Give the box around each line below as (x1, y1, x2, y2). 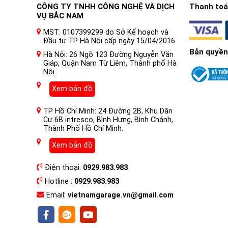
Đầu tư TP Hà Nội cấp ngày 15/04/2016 (43, 36, 175, 45)
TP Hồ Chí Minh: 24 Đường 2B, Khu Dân (43, 106, 173, 116)
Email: (46, 190, 68, 199)
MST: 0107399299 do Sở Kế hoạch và (43, 27, 168, 37)
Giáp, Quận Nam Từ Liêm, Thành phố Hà (43, 59, 177, 68)
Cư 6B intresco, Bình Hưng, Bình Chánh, (43, 115, 173, 124)
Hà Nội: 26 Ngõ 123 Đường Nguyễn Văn (43, 50, 174, 59)
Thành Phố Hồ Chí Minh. (43, 124, 123, 133)
